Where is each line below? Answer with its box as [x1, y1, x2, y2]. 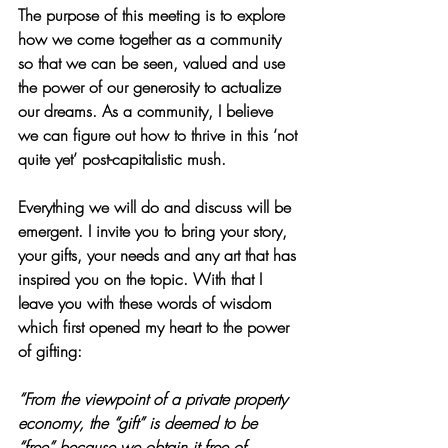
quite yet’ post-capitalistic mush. [18, 147, 226, 170]
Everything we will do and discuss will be [18, 195, 296, 218]
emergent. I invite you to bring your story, [18, 219, 292, 242]
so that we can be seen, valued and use [18, 51, 290, 74]
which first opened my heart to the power [18, 315, 294, 338]
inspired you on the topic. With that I [18, 267, 267, 290]
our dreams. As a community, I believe [18, 99, 278, 122]
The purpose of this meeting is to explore [18, 3, 290, 26]
